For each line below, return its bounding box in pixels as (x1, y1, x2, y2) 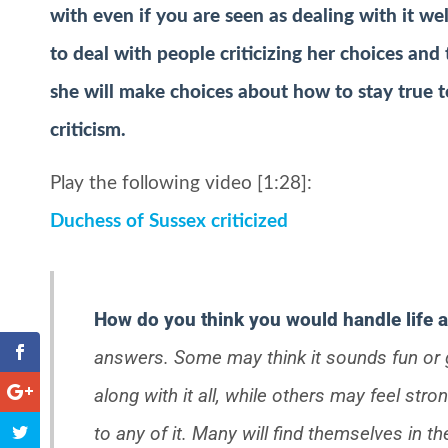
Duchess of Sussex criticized (50, 211, 288, 231)
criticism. (50, 121, 126, 141)
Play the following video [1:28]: (50, 173, 312, 193)
